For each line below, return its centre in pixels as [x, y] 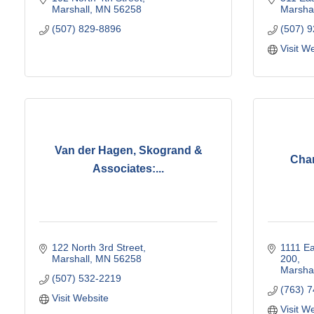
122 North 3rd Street [97, 247]
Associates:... [128, 169]
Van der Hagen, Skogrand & [128, 151]
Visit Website [80, 298]
